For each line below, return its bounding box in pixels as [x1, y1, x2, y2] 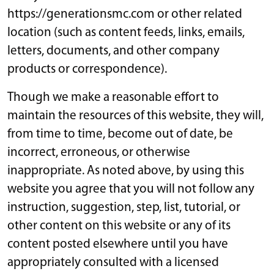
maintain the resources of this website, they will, [7, 109, 264, 122]
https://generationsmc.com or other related [7, 7, 242, 21]
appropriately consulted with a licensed [7, 256, 219, 269]
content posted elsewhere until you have [7, 237, 228, 251]
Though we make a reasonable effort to [7, 91, 219, 104]
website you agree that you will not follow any [7, 182, 254, 196]
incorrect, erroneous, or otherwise [7, 146, 190, 159]
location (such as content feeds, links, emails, [7, 26, 245, 39]
